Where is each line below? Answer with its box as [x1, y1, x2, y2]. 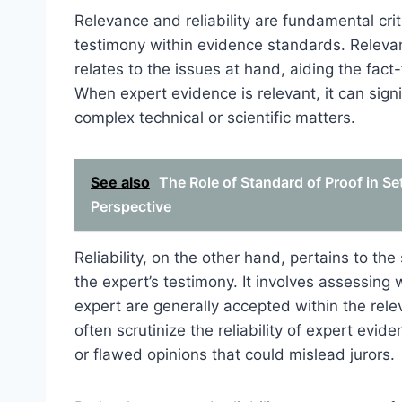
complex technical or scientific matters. [74, 109, 355, 127]
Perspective [91, 197, 171, 216]
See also [91, 173, 150, 192]
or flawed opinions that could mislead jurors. [74, 345, 395, 364]
